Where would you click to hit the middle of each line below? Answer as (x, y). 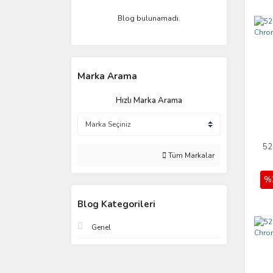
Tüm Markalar (190, 155)
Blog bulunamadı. (149, 18)
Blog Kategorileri (116, 204)
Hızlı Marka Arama (149, 101)
